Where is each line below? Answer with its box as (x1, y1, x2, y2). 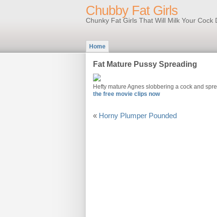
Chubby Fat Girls (86, 3, 178, 18)
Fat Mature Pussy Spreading (93, 60, 197, 68)
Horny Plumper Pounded (99, 112, 177, 120)
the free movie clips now (93, 91, 160, 97)
